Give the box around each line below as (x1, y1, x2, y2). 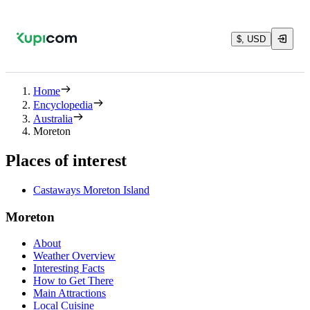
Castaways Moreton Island (33, 183, 149, 196)
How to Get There (33, 275, 113, 287)
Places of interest (6, 151, 127, 170)
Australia (33, 113, 73, 125)
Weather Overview (33, 250, 116, 262)
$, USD (237, 33, 266, 44)
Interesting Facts (33, 262, 104, 275)
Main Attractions (33, 287, 106, 300)
